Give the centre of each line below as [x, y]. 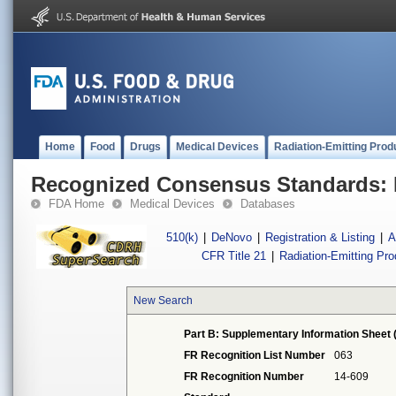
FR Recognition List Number [255, 355]
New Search [164, 301]
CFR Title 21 [234, 256]
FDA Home [76, 204]
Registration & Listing [320, 237]
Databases [268, 204]
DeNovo [232, 237]
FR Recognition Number [244, 377]
